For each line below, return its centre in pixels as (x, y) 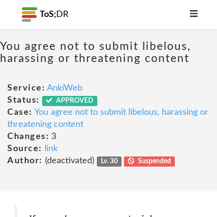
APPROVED (74, 101)
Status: (23, 100)
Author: (25, 161)
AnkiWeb (65, 88)
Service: (26, 88)
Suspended (154, 161)
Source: (25, 149)
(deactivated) (70, 161)
